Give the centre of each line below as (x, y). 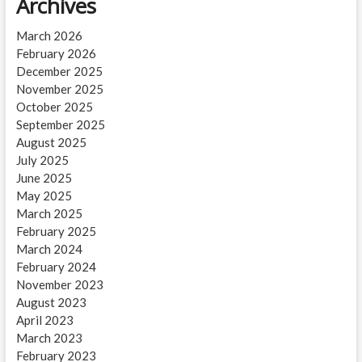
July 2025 (42, 160)
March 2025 (49, 214)
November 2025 (59, 89)
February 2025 (56, 232)
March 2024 (49, 249)
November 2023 (59, 285)
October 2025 (54, 107)
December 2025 (59, 72)
